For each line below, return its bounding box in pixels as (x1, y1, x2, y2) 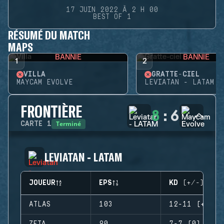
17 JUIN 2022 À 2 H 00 (66, 6, 158, 14)
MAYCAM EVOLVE (16, 78, 73, 86)
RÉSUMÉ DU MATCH (8, 27, 90, 42)
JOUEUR (29, 179, 55, 187)
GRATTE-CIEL (151, 70, 199, 78)
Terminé (56, 119, 81, 128)
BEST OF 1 (92, 13, 131, 21)
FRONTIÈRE (20, 101, 82, 120)
